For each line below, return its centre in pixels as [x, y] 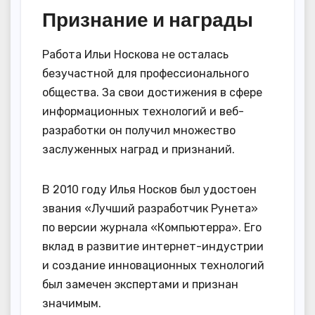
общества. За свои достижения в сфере [152, 93]
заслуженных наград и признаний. [139, 150]
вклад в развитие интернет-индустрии [153, 247]
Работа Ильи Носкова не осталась [135, 55]
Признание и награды [148, 20]
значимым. [72, 304]
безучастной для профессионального [146, 74]
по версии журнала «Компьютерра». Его [152, 228]
